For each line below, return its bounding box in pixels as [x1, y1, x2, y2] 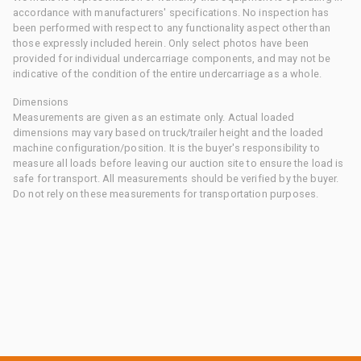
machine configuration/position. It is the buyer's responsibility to [13, 141, 321, 154]
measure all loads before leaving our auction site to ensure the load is [13, 156, 344, 169]
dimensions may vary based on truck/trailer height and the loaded [13, 126, 324, 139]
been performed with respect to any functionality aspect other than [13, 21, 330, 34]
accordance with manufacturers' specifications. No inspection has [13, 6, 330, 19]
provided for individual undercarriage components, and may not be [13, 52, 331, 64]
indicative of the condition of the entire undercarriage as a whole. [13, 67, 322, 80]
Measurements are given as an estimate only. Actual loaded [13, 110, 295, 123]
